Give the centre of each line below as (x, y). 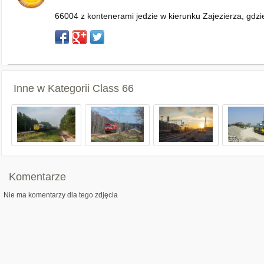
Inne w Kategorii (53, 88)
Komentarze (37, 177)
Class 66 (113, 88)
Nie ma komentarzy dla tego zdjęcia (61, 195)
